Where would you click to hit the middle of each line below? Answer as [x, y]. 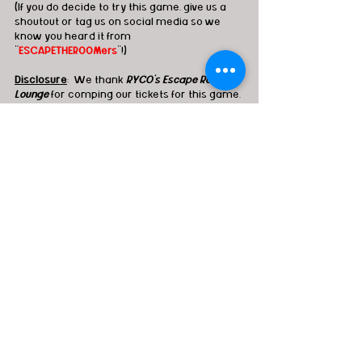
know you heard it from [74, 36]
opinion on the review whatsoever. [101, 138]
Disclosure [41, 80]
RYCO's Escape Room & [182, 80]
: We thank [97, 80]
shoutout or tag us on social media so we [119, 21]
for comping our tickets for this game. [147, 94]
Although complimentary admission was [118, 109]
